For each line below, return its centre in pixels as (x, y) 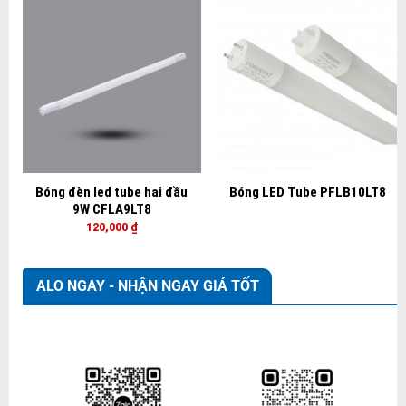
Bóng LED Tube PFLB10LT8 (308, 193)
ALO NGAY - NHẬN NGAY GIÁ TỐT (147, 285)
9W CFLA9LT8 (111, 210)
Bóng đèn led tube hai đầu (112, 193)
